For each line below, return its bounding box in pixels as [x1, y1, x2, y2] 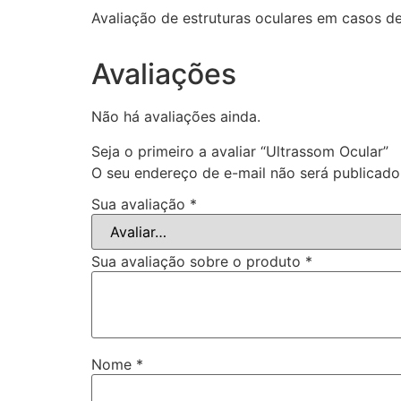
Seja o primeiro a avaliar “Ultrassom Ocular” [91, 141, 388, 160]
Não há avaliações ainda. [91, 107, 260, 126]
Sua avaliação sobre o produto [91, 252, 305, 271]
